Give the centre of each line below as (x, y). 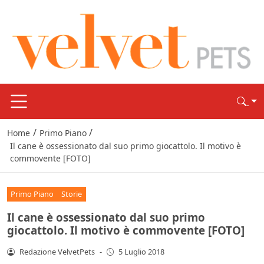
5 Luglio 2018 (142, 251)
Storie (72, 194)
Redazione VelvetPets (57, 251)
